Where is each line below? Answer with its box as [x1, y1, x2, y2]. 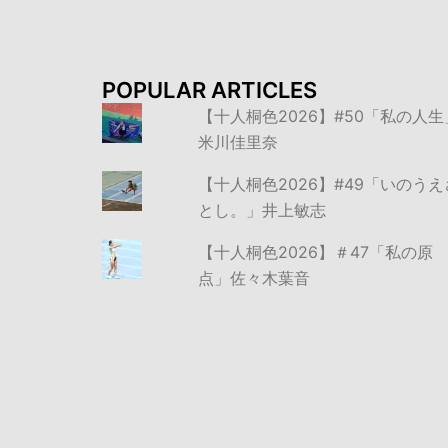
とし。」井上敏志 [197, 200, 326, 221]
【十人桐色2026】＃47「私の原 [197, 242, 433, 263]
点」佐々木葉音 [197, 268, 310, 289]
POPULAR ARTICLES [102, 77, 317, 104]
